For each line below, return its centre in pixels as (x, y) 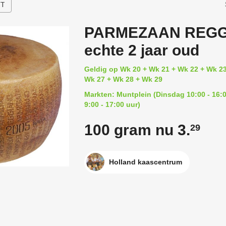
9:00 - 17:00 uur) (112, 104)
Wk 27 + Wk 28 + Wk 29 (123, 79)
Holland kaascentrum (145, 162)
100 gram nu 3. (137, 130)
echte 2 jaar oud (142, 50)
